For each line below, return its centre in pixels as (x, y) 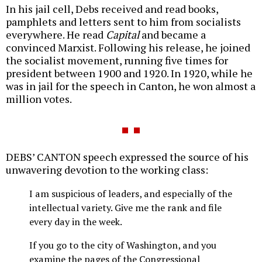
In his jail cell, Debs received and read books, (112, 8)
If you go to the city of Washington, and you (123, 245)
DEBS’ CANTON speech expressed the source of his (127, 156)
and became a (173, 34)
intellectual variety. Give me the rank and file (125, 207)
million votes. (39, 99)
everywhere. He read (56, 34)
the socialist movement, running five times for (117, 60)
